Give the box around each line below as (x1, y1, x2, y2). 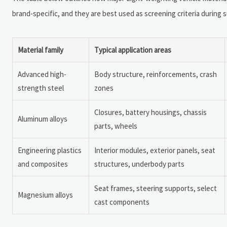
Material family (18, 45, 63, 55)
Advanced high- (18, 69, 66, 79)
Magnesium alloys (18, 190, 73, 200)
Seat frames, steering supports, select (94, 183, 217, 193)
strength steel (18, 83, 64, 93)
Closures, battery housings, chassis (94, 107, 207, 117)
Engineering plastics (18, 145, 82, 155)
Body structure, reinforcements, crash (94, 69, 217, 79)
